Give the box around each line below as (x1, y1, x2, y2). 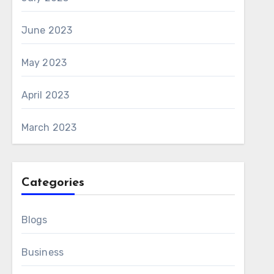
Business (21, 246, 64, 258)
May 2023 (21, 57, 67, 68)
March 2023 (21, 122, 77, 133)
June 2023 (21, 24, 73, 36)
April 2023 (21, 89, 70, 101)
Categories (21, 177, 84, 189)
